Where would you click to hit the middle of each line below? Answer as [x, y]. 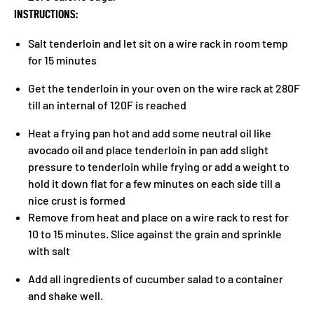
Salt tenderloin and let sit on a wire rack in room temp [158, 43]
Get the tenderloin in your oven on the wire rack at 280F [164, 88]
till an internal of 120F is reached [107, 105]
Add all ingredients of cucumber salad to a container [156, 279]
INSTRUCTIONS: [46, 14]
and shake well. [66, 295]
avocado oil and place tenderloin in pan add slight [148, 150]
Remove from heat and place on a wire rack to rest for [158, 217]
